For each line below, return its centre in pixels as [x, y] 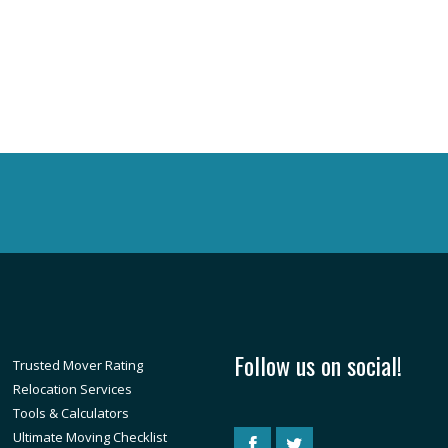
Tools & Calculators [71, 413]
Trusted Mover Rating [78, 365]
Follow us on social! [318, 365]
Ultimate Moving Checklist [90, 437]
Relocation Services [72, 389]
